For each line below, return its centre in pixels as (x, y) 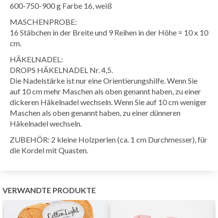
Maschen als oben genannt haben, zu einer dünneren (95, 112)
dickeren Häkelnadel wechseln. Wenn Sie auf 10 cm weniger (108, 102)
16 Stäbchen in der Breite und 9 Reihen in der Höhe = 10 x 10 (109, 32)
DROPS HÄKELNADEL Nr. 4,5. (61, 70)
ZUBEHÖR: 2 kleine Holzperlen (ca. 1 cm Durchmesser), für (109, 139)
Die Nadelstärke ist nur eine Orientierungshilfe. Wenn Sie (104, 80)
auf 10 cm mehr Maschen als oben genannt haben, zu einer (105, 91)
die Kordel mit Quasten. (49, 150)
